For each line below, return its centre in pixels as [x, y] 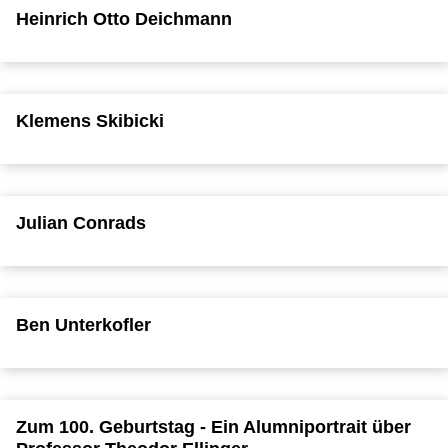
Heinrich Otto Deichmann [124, 18]
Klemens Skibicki [90, 120]
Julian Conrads [81, 222]
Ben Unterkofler [83, 324]
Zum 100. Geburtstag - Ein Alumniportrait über [213, 426]
